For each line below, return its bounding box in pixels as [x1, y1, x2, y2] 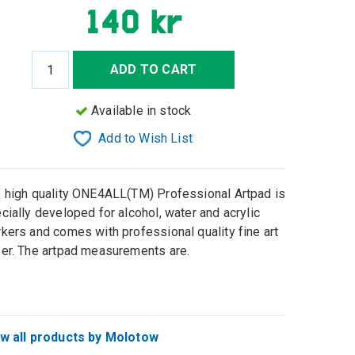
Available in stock [91, 102, 192, 118]
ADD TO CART [110, 62, 197, 77]
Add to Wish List [98, 130, 193, 146]
